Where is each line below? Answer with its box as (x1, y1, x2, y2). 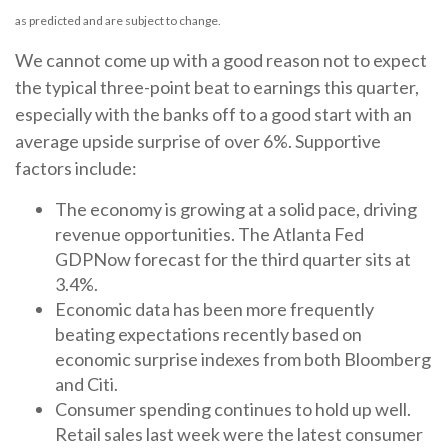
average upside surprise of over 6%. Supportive (15, 129, 381, 152)
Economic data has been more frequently (55, 297, 374, 320)
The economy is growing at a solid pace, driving (55, 197, 417, 220)
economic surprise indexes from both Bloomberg (55, 347, 431, 370)
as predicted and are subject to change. (15, 12, 221, 28)
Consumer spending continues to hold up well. (55, 397, 411, 420)
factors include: (15, 156, 137, 179)
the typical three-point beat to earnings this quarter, (15, 75, 419, 98)
